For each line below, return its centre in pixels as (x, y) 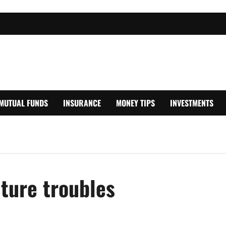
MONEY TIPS (135, 103)
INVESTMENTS (192, 103)
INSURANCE (82, 103)
